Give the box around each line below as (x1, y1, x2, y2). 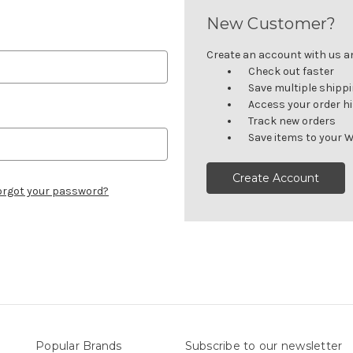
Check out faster (248, 64, 335, 78)
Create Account (232, 170, 320, 185)
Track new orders (248, 113, 336, 128)
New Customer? (206, 13, 336, 33)
